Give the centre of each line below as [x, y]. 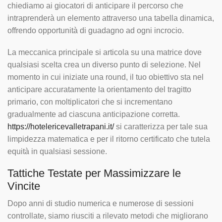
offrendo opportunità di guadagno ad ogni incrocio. [96, 31]
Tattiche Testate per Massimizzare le [94, 173]
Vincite [24, 186]
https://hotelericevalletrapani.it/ [61, 127]
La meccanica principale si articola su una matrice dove [105, 53]
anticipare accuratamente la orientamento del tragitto [99, 90]
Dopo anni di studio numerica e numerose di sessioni [101, 203]
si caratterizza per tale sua [161, 127]
